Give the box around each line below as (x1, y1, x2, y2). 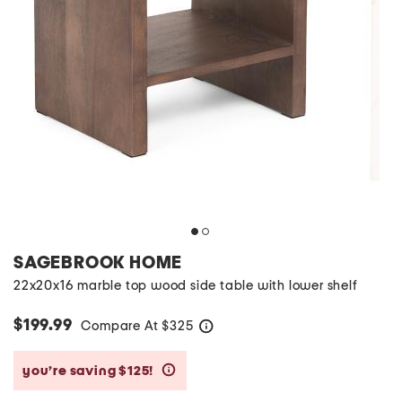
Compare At (81, 319, 162, 333)
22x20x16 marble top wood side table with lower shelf (13, 279, 358, 293)
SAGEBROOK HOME (13, 254, 183, 272)
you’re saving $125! (22, 363, 156, 378)
